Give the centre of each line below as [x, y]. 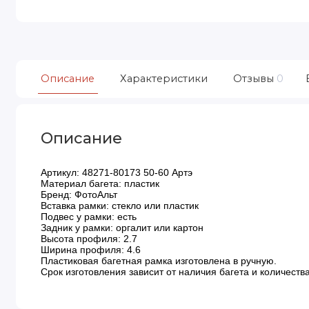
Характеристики [163, 78]
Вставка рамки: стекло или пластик [120, 205]
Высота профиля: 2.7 [89, 238]
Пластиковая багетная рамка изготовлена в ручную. [159, 260]
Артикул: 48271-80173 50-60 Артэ [117, 172]
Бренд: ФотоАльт [79, 194]
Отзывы [253, 78]
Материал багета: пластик [100, 183]
